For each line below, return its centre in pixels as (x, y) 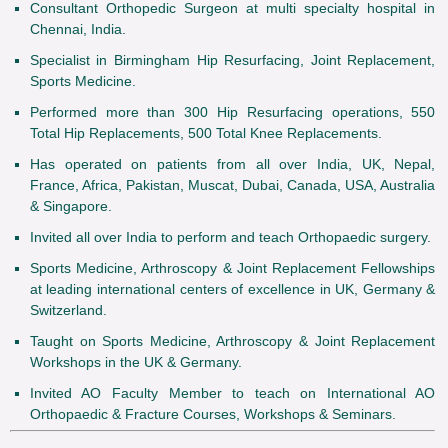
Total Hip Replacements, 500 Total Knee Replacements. (205, 133)
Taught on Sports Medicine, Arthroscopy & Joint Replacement (232, 341)
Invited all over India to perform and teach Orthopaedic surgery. (230, 237)
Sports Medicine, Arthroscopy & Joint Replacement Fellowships (232, 268)
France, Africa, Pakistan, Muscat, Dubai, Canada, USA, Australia (232, 185)
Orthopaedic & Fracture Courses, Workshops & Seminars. (212, 414)
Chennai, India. (77, 29)
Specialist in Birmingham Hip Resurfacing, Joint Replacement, (232, 60)
